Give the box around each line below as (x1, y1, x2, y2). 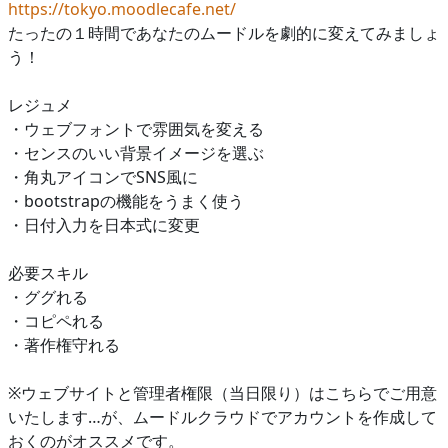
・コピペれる (8, 309, 104, 332)
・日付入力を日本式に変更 (8, 213, 200, 236)
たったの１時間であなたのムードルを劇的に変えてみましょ (8, 21, 440, 44)
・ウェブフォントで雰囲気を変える (8, 117, 264, 140)
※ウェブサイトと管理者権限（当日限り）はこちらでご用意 (8, 381, 437, 404)
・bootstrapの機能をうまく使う (8, 189, 244, 212)
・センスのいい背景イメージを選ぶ (8, 141, 264, 164)
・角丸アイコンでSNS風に (8, 165, 198, 188)
